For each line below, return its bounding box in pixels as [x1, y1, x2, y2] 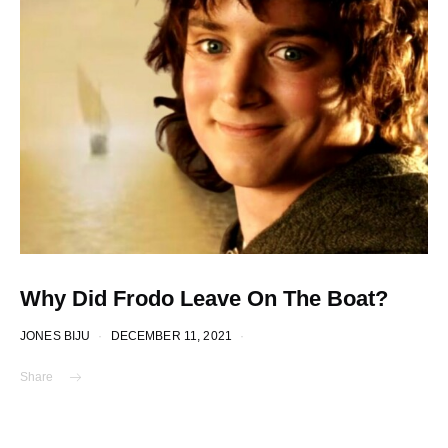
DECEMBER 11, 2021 [110, 329, 233, 342]
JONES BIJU [20, 329, 91, 342]
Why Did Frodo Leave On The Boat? [20, 286, 388, 311]
